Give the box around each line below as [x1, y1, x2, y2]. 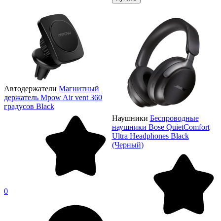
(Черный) [111, 141, 144, 149]
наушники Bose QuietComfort [111, 123, 210, 132]
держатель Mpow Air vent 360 [4, 93, 102, 102]
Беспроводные [149, 114, 199, 123]
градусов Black [4, 102, 54, 111]
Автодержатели [4, 84, 57, 93]
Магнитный [59, 84, 99, 93]
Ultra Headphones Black [111, 132, 189, 141]
